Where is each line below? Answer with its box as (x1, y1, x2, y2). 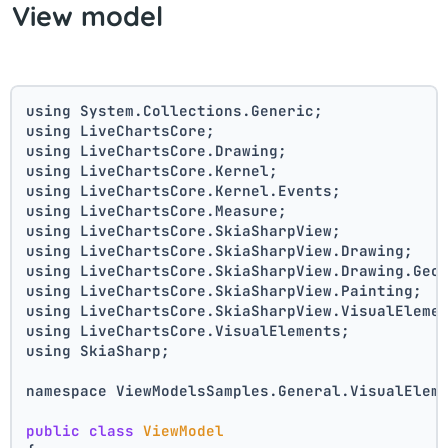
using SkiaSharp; (26, 340, 171, 360)
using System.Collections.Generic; (26, 100, 324, 120)
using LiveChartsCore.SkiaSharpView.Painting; (26, 280, 423, 300)
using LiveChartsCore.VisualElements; (26, 320, 351, 340)
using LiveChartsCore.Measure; (26, 200, 288, 220)
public (26, 420, 81, 440)
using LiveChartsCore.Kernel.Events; (26, 180, 342, 200)
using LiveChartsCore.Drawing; (26, 140, 288, 160)
